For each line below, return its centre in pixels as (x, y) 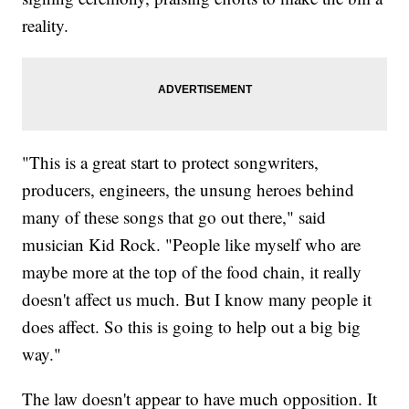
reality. (48, 26)
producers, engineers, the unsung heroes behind (189, 190)
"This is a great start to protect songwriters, (171, 163)
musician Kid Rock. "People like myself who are (192, 245)
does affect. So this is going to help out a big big (192, 327)
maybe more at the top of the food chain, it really (192, 272)
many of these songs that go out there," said (174, 217)
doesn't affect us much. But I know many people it (197, 299)
